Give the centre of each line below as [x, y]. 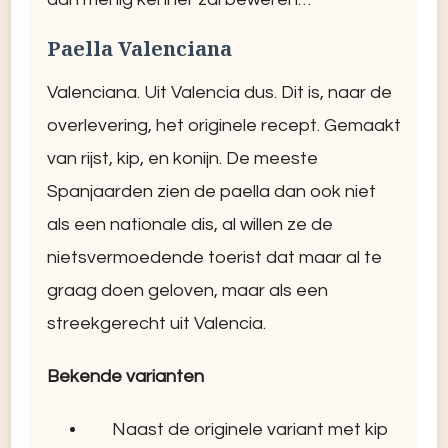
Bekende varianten [125, 376]
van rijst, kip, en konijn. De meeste [182, 158]
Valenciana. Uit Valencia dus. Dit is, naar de [219, 92]
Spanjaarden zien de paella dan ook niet [211, 191]
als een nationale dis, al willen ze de [190, 224]
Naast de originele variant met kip [250, 429]
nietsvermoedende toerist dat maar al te [214, 257]
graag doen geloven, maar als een [187, 290]
